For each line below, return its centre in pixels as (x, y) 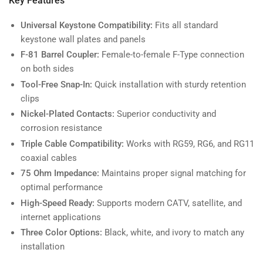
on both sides (47, 69)
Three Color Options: (61, 233)
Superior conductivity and (165, 114)
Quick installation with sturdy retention (169, 84)
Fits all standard (185, 25)
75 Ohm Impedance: (60, 173)
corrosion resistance (61, 128)
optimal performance (62, 188)
